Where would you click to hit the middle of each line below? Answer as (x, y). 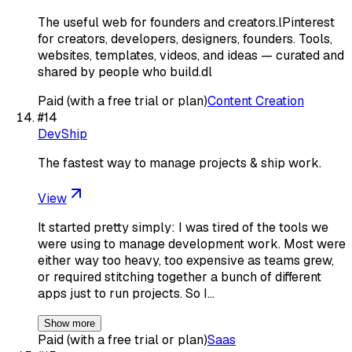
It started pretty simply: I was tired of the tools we (183, 227)
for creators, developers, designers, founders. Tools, (185, 38)
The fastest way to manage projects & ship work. (180, 163)
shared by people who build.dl (125, 71)
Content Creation (256, 101)
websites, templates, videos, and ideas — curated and (191, 55)
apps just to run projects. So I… (126, 293)
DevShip (62, 134)
